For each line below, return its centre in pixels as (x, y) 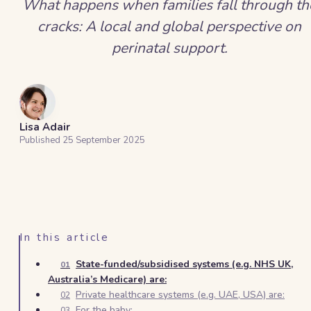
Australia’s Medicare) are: (107, 279)
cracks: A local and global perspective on (169, 26)
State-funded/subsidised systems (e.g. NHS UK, (184, 264)
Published (41, 140)
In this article (65, 237)
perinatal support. (169, 48)
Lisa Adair (45, 127)
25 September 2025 (104, 140)
